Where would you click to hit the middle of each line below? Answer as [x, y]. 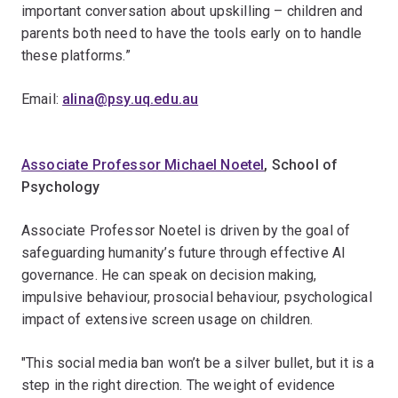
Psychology [61, 187]
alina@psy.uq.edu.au [131, 99]
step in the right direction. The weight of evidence [179, 385]
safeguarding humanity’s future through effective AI [184, 253]
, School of [301, 165]
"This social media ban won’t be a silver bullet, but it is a [198, 363]
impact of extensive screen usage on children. [167, 319]
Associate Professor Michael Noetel [143, 165]
